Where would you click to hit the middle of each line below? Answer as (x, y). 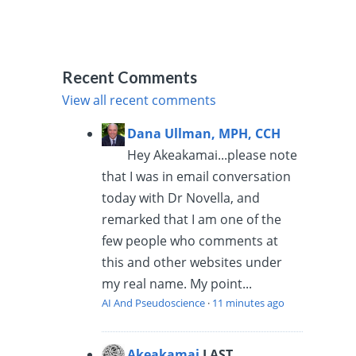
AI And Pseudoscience (154, 302)
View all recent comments (139, 100)
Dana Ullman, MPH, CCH (204, 133)
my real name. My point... (177, 283)
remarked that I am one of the (192, 219)
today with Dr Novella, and (181, 197)
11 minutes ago (249, 302)
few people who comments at (190, 240)
